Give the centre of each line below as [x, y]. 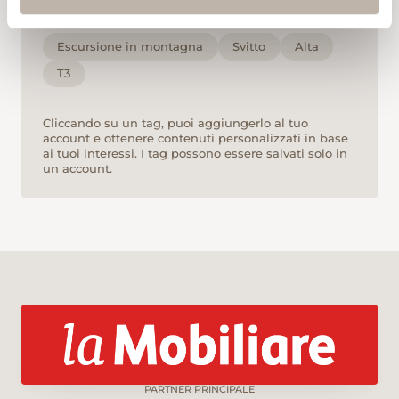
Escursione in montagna [130, 46]
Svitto [249, 46]
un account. [77, 168]
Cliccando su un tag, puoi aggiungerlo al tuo [175, 122]
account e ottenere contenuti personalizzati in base [195, 138]
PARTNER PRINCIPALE [199, 389]
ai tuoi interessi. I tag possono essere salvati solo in [195, 153]
